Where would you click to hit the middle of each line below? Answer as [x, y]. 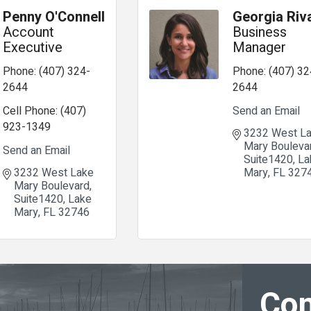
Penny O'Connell [54, 17]
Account [28, 32]
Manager [260, 48]
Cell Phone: [30, 111]
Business [260, 32]
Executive [33, 48]
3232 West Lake [54, 173]
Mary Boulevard [52, 186]
